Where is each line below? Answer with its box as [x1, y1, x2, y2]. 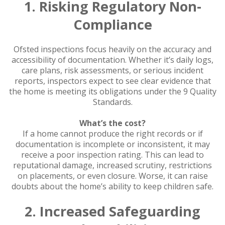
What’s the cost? [79, 117, 146, 129]
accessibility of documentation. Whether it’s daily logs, [12, 54, 213, 65]
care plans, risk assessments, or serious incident [22, 64, 203, 76]
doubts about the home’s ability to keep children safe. [12, 180, 213, 192]
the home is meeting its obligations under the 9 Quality [9, 85, 216, 97]
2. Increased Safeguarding [25, 201, 200, 220]
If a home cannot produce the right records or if [22, 128, 203, 139]
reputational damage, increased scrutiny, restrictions [13, 159, 212, 171]
